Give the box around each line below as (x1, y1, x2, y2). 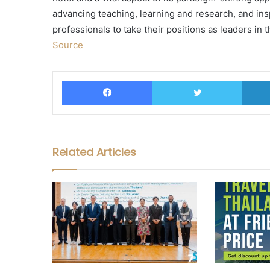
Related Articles (52, 145, 136, 160)
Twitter (242, 75, 269, 86)
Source (52, 39, 83, 51)
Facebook (152, 75, 191, 86)
